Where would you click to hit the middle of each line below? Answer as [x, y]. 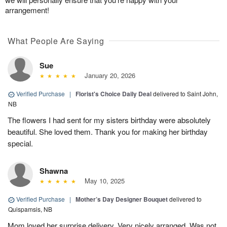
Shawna [54, 171]
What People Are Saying [56, 41]
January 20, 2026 [108, 75]
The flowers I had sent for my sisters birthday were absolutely [109, 120]
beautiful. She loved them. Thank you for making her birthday [108, 132]
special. [20, 143]
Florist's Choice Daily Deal [113, 94]
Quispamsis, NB [30, 209]
